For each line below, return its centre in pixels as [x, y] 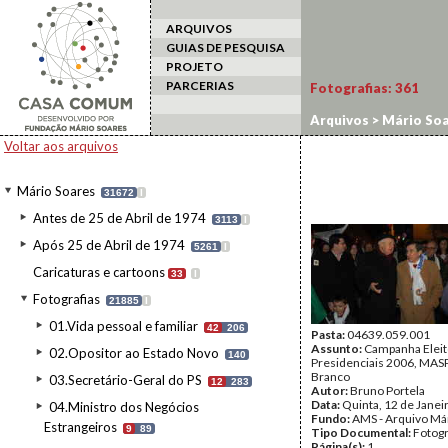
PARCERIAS [200, 85]
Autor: [330, 390]
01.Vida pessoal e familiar [123, 326]
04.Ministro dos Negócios [124, 407]
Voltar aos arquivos [61, 146]
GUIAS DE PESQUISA [225, 47]
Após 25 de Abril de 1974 [109, 245]
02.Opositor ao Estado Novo [134, 353]
